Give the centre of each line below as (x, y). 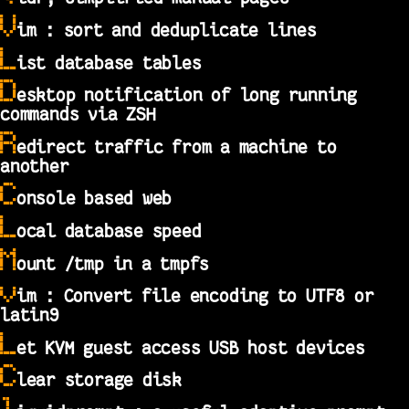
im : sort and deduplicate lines (166, 30)
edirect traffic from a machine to (176, 147)
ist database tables (109, 63)
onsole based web (94, 199)
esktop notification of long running (187, 96)
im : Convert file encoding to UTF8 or (195, 297)
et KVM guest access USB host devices (190, 348)
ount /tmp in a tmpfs (113, 264)
